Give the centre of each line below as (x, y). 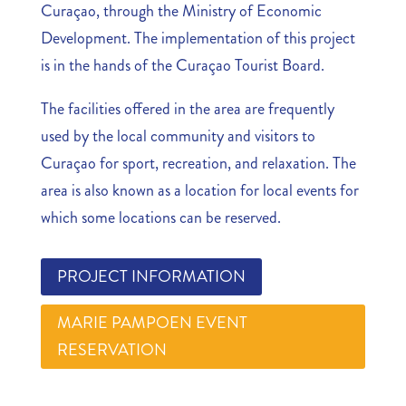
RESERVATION (111, 350)
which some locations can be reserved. (160, 218)
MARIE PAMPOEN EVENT (152, 323)
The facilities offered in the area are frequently (187, 109)
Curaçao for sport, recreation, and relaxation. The (198, 164)
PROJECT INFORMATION (151, 277)
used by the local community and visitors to (178, 136)
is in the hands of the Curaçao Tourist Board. (182, 66)
